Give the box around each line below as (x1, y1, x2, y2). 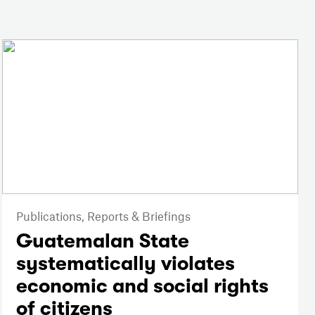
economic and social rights (15, 275, 269, 298)
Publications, (15, 209, 87, 224)
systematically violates (15, 252, 235, 276)
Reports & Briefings (86, 209, 191, 224)
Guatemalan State (15, 230, 189, 253)
